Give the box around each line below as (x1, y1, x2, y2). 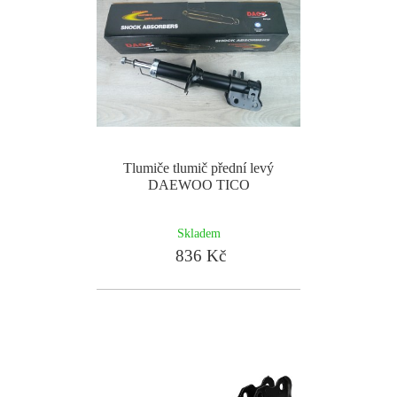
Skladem (176, 226, 221, 240)
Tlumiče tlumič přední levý (123, 160, 274, 175)
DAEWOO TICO (147, 177, 250, 192)
